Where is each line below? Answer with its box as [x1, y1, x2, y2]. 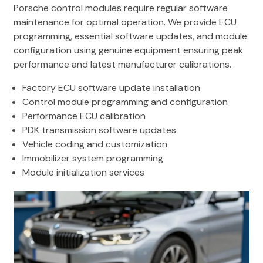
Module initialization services [22, 166, 144, 178]
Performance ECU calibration [22, 109, 146, 122]
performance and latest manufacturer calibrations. [14, 58, 231, 70]
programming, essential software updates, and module [14, 29, 247, 42]
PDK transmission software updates [22, 123, 176, 136]
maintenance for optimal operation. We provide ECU [14, 15, 237, 28]
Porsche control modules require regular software [14, 1, 228, 14]
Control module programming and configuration [22, 95, 228, 108]
